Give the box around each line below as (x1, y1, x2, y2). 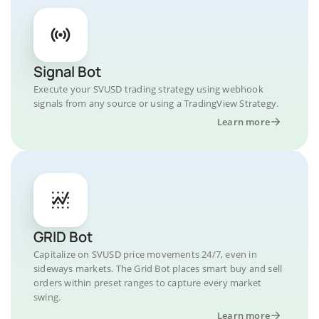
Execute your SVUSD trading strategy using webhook (33, 83, 263, 95)
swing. (33, 291, 61, 303)
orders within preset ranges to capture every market (33, 276, 262, 289)
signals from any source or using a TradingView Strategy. (33, 97, 279, 110)
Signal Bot (33, 62, 101, 81)
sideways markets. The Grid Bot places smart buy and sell (33, 262, 283, 275)
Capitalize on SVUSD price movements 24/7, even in (33, 248, 257, 261)
